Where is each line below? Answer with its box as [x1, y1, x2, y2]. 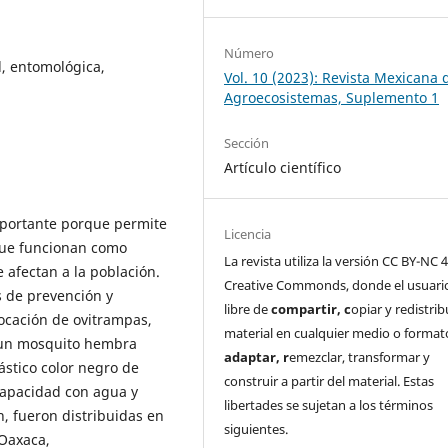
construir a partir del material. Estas [224, 371, 435, 390]
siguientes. [224, 419, 289, 438]
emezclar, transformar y [289, 347, 431, 366]
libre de [224, 299, 272, 318]
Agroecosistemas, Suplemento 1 [224, 87, 440, 107]
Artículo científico [224, 157, 342, 177]
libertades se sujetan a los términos [224, 395, 434, 414]
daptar [232, 347, 277, 366]
